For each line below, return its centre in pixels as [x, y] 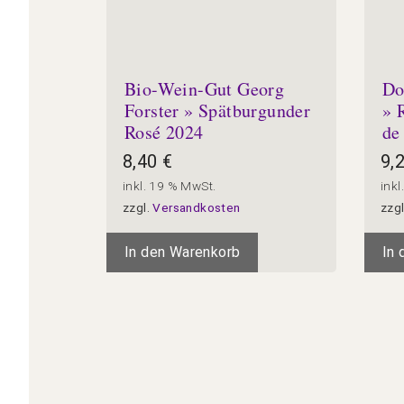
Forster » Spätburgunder [218, 110]
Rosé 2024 [164, 132]
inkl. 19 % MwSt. [170, 185]
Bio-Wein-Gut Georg [205, 88]
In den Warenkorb [183, 252]
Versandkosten [197, 207]
